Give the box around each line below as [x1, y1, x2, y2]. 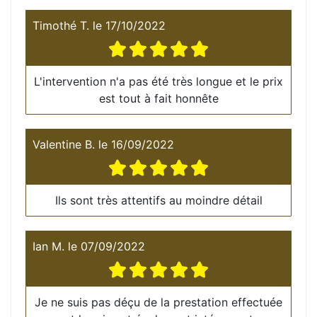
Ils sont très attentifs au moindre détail [54, 192, 263, 207]
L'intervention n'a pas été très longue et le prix [34, 74, 283, 88]
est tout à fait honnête [98, 91, 219, 105]
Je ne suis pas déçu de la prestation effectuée [35, 294, 282, 309]
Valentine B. [33, 137, 95, 151]
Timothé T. [33, 18, 89, 33]
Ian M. [33, 238, 64, 253]
